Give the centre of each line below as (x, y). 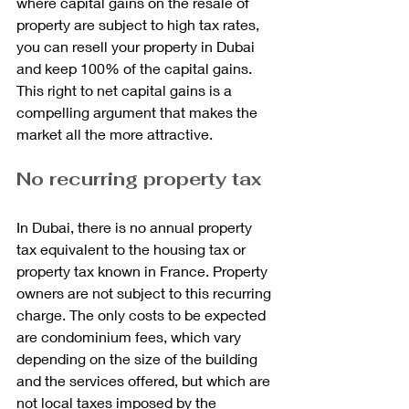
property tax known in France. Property (144, 270)
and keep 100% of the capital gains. (136, 68)
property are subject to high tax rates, (140, 24)
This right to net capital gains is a (126, 89)
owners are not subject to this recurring (146, 292)
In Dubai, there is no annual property (136, 226)
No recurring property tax (139, 178)
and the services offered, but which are (145, 380)
